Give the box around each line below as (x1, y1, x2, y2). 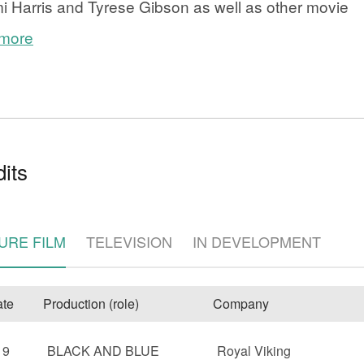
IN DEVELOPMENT (193, 231, 321, 252)
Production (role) (42, 294, 139, 313)
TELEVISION (86, 231, 172, 252)
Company (213, 294, 270, 313)
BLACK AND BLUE (46, 341, 159, 360)
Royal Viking (217, 341, 292, 360)
